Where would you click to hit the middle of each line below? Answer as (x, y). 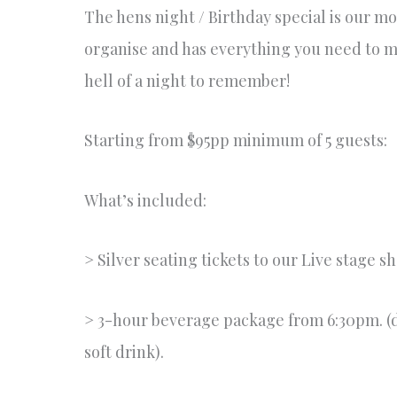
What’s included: (145, 200)
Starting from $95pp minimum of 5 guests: (235, 140)
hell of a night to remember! (187, 80)
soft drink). (124, 351)
